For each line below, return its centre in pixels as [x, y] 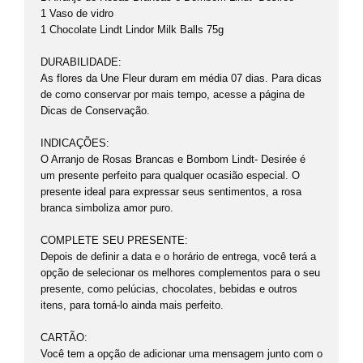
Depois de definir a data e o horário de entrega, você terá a [178, 256]
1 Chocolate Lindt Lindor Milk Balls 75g [132, 30]
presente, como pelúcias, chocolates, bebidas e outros [169, 289]
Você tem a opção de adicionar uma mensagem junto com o [181, 354]
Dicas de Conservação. [95, 111]
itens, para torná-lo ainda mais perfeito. [132, 305]
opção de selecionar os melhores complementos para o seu [180, 273]
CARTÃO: [64, 337]
